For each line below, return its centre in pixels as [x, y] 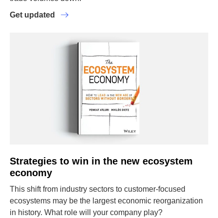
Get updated [34, 15]
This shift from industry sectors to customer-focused [98, 189]
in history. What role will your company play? [86, 212]
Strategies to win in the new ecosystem [101, 161]
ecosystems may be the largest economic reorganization [106, 201]
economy [31, 173]
